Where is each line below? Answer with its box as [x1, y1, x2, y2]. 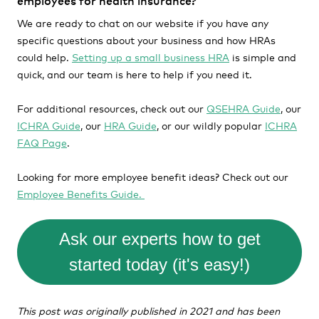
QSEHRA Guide [206, 101, 281, 115]
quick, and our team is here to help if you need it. [17, 67, 252, 80]
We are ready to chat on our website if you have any [17, 16, 268, 29]
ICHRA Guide [17, 118, 80, 132]
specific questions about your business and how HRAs [17, 33, 276, 46]
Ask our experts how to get [58, 229, 261, 249]
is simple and [229, 50, 296, 63]
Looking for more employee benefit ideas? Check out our [17, 169, 288, 183]
